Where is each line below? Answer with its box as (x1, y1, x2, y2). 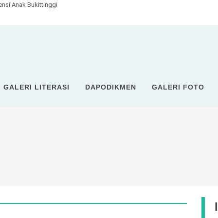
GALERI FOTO (152, 83, 204, 91)
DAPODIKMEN (85, 83, 136, 91)
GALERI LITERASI (3, 83, 70, 91)
